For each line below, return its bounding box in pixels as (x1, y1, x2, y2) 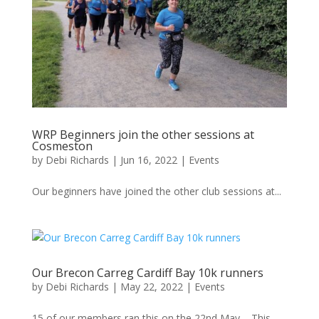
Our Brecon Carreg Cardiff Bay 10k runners (31, 264, 263, 281)
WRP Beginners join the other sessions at (31, 126, 254, 142)
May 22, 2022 (120, 279, 183, 293)
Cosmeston (31, 137, 93, 154)
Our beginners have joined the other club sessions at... (31, 184, 281, 198)
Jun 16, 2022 (120, 152, 177, 167)
